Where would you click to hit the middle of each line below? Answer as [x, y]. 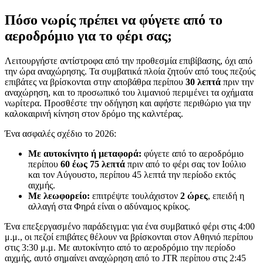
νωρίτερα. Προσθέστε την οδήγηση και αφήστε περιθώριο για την [128, 103]
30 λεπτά [203, 82]
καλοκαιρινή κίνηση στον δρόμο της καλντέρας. [94, 113]
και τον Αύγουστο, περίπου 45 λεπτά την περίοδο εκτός [132, 174]
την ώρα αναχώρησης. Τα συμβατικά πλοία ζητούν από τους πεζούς [130, 71]
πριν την [237, 82]
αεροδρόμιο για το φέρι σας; [88, 36]
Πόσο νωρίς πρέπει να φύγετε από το [114, 20]
